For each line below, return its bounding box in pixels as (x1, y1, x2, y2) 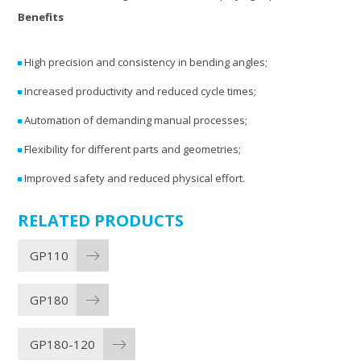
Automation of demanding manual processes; (24, 113, 248, 128)
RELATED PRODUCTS (18, 210, 185, 232)
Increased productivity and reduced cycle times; (24, 84, 257, 99)
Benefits (18, 10, 64, 25)
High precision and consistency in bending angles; (24, 55, 268, 70)
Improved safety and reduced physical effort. (24, 171, 246, 186)
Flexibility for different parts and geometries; (24, 142, 242, 157)
